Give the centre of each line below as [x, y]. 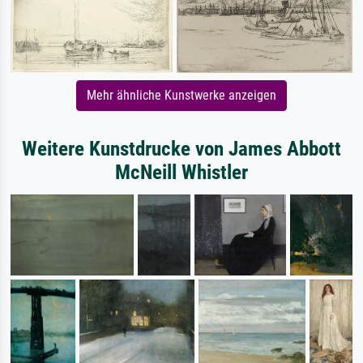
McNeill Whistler [181, 172]
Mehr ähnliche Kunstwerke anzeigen [181, 95]
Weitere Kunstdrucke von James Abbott [181, 148]
